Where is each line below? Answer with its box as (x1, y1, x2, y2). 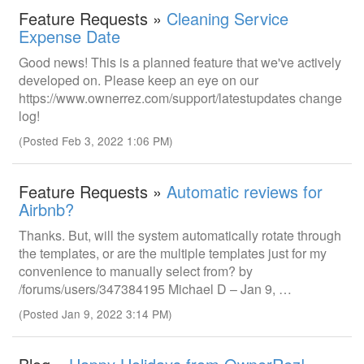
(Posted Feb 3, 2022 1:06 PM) (19, 132, 173, 149)
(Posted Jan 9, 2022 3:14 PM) (19, 305, 172, 322)
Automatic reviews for (167, 180, 323, 203)
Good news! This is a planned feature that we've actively (19, 53, 341, 71)
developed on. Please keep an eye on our (19, 71, 258, 89)
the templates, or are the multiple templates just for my (19, 244, 327, 262)
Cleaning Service (167, 6, 288, 30)
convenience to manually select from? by (19, 262, 253, 280)
